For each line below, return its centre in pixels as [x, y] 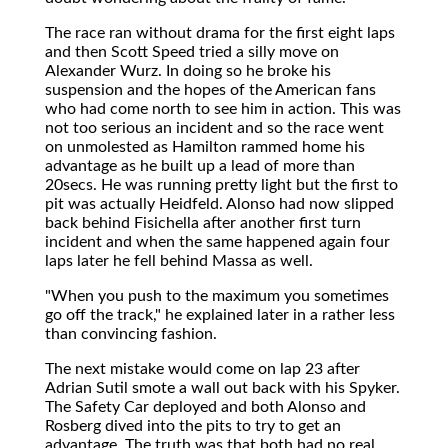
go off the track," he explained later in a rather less [220, 314]
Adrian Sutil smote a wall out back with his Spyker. [222, 387]
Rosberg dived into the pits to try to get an [193, 425]
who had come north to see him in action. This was [223, 108]
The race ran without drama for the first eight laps [220, 32]
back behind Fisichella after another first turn [203, 222]
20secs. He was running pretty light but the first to [221, 184]
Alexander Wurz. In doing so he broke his [188, 70]
